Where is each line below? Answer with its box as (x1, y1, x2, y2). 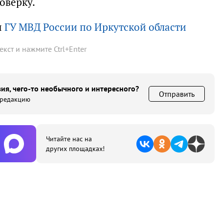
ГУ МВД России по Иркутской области (4, 21, 186, 34)
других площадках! (46, 144, 105, 153)
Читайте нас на (46, 134, 92, 143)
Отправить (159, 89, 195, 99)
